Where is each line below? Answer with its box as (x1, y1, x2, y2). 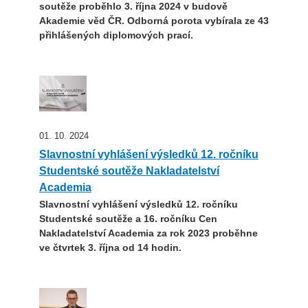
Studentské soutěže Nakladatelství (39, 164, 219, 177)
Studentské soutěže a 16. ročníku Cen (39, 213, 217, 225)
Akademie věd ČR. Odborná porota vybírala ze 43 (39, 15, 269, 27)
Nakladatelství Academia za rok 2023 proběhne (39, 228, 258, 239)
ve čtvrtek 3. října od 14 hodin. (39, 242, 181, 254)
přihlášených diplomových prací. (39, 30, 193, 41)
